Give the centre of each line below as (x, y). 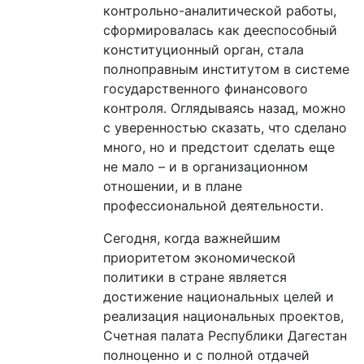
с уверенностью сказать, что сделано (225, 127)
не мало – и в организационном (206, 166)
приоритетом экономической (199, 257)
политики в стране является (195, 277)
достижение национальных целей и (219, 296)
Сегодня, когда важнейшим (192, 238)
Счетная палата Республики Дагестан (225, 335)
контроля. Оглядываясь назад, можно (225, 108)
